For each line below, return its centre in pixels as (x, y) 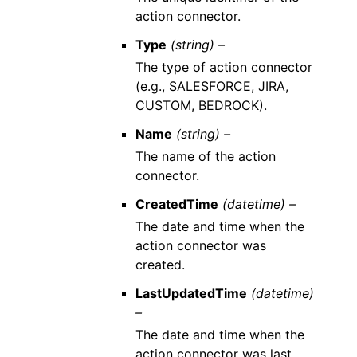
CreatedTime (177, 204)
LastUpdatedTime (191, 293)
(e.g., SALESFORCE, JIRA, (212, 86)
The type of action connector (224, 67)
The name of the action (205, 156)
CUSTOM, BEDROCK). (201, 105)
